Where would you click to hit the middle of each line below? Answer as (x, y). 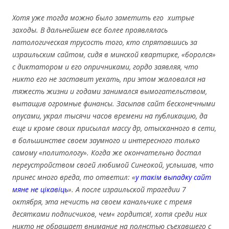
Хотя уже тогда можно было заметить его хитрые (103, 17)
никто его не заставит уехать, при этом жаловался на (109, 79)
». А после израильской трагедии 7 (127, 189)
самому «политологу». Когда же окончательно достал (107, 152)
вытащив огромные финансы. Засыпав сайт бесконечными (114, 103)
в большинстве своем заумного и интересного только (106, 140)
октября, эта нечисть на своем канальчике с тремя (102, 201)
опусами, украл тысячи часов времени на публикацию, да (110, 116)
